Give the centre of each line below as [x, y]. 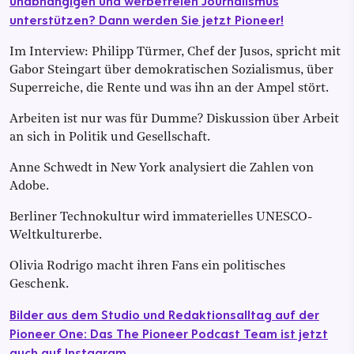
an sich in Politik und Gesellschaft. [110, 137]
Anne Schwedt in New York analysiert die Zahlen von [162, 168]
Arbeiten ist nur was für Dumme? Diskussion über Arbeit [174, 119]
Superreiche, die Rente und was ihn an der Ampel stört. [169, 88]
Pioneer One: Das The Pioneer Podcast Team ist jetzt [169, 333]
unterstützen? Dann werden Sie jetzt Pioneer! [147, 19]
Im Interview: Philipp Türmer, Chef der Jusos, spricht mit [175, 52]
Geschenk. [39, 284]
